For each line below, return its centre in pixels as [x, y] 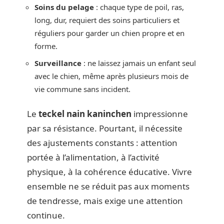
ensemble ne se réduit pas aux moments [108, 186]
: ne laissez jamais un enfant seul [139, 63]
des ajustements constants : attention [102, 143]
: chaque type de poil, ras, [139, 7]
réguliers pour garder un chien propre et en [109, 33]
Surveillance [58, 63]
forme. [46, 46]
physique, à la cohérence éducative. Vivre [109, 172]
